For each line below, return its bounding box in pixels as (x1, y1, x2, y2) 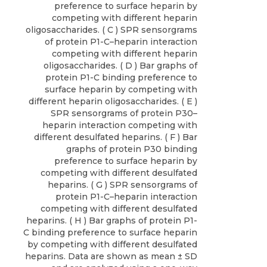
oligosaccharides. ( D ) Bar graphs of (44, 60, 197, 72)
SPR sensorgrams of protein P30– (51, 108, 197, 119)
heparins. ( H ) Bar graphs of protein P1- (26, 215, 197, 226)
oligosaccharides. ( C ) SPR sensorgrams (26, 24, 197, 36)
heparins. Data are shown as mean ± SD (25, 251, 197, 262)
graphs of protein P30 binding (66, 144, 197, 155)
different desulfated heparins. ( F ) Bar (34, 132, 197, 143)
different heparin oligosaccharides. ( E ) (29, 96, 197, 107)
